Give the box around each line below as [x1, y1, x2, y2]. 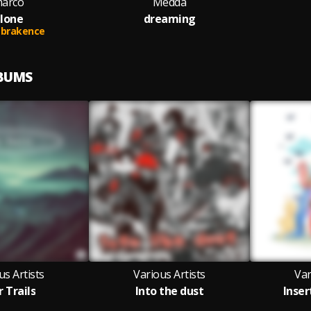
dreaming [143, 11, 196, 26]
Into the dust [135, 283, 204, 299]
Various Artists [133, 267, 205, 282]
